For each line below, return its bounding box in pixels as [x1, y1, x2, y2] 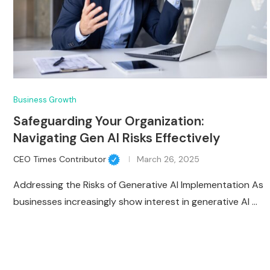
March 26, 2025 [136, 153, 199, 165]
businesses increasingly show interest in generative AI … [13, 195, 257, 209]
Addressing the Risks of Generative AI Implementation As [13, 178, 263, 192]
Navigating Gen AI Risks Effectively [13, 129, 220, 146]
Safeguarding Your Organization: [13, 112, 204, 130]
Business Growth [13, 94, 77, 105]
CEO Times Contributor [13, 153, 106, 165]
